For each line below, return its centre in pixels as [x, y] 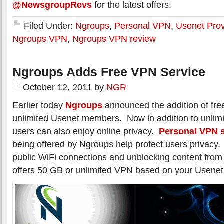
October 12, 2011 [57, 87]
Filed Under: [50, 26]
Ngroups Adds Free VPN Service [109, 72]
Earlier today [39, 105]
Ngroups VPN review [114, 39]
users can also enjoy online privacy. [86, 131]
